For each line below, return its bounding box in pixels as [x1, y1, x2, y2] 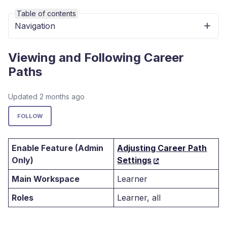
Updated [8, 92, 40, 101]
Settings [117, 155, 152, 165]
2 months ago [40, 92, 85, 101]
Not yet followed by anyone [52, 107, 159, 117]
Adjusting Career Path [117, 143, 207, 153]
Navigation [15, 21, 55, 31]
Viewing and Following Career [8, 50, 184, 65]
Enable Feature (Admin [12, 143, 104, 153]
